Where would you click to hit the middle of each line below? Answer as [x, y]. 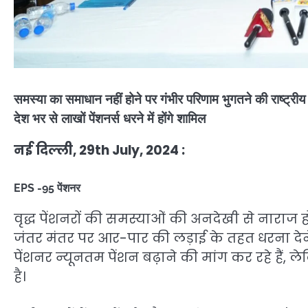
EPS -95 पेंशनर [47, 188]
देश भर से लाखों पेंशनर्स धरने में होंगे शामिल [110, 119]
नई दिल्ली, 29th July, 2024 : [99, 151]
